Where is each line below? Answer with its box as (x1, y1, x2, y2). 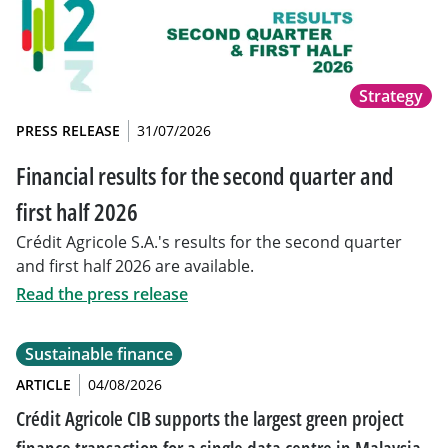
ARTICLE (16, 375, 71, 394)
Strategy (359, 85, 423, 107)
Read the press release (16, 283, 188, 305)
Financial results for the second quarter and (16, 159, 394, 192)
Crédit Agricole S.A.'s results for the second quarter (16, 231, 402, 253)
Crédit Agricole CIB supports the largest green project (16, 405, 404, 432)
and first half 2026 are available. (16, 255, 254, 277)
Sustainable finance (25, 343, 173, 365)
